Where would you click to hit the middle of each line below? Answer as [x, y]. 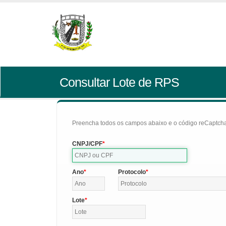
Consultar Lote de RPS [119, 82]
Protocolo [132, 172]
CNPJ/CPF [87, 144]
